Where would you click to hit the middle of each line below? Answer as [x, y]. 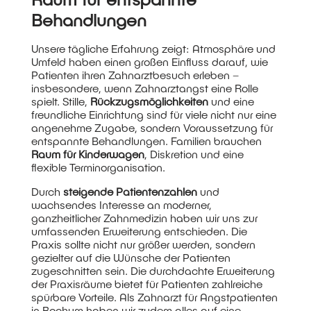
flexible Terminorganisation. [98, 167]
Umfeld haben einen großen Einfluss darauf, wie [149, 61]
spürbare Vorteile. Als [84, 296]
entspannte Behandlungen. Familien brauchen [146, 140]
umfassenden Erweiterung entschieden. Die [139, 230]
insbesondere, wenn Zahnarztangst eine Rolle [144, 87]
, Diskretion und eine [194, 153]
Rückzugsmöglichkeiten [149, 101]
